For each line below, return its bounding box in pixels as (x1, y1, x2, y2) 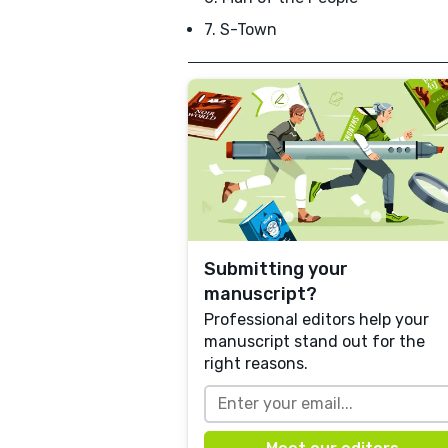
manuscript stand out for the (204, 332, 425, 351)
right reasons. (204, 354, 308, 373)
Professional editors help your (204, 310, 429, 329)
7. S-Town (204, 20, 277, 39)
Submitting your (204, 258, 348, 280)
